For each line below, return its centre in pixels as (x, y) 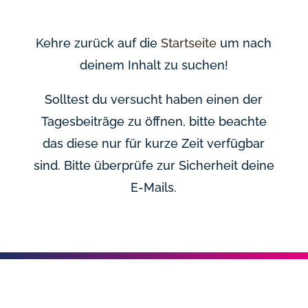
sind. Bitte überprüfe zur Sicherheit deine (154, 165)
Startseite (189, 43)
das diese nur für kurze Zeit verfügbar (154, 143)
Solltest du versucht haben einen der (154, 99)
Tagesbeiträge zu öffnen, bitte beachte (154, 121)
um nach (244, 43)
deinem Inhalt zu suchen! (154, 65)
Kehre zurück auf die (99, 43)
